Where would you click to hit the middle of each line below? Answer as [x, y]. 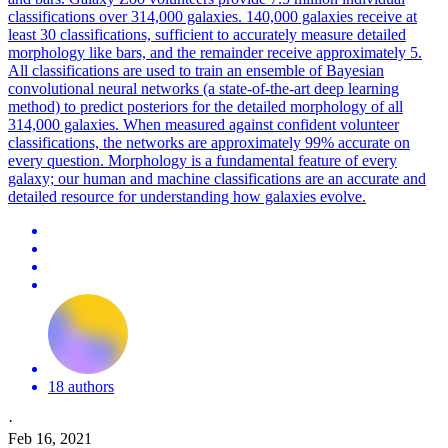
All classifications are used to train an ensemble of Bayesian [196, 70]
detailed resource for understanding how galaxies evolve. [187, 196]
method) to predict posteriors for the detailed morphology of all [205, 106]
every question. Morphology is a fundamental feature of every [202, 160]
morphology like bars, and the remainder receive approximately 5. [215, 52]
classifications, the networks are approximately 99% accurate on [209, 142]
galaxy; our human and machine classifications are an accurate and [217, 178]
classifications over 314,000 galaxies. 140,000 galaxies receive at [212, 16]
